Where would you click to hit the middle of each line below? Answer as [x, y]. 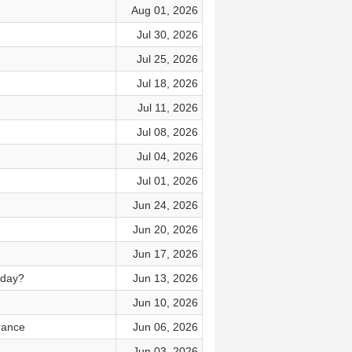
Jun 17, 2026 [165, 254]
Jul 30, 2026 [167, 35]
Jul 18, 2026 [167, 83]
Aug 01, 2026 [164, 10]
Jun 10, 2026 [165, 302]
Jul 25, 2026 [167, 59]
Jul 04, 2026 [167, 156]
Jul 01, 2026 [167, 181]
